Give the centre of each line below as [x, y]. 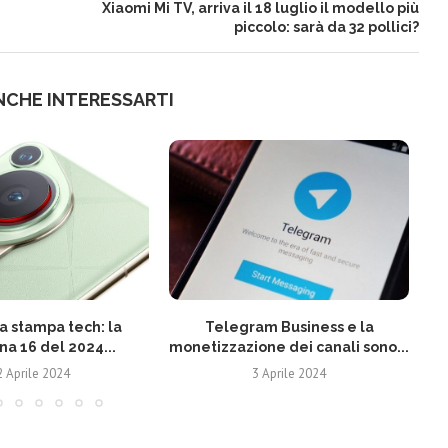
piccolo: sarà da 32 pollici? [326, 27]
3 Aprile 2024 [289, 373]
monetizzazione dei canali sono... [289, 347]
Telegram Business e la [289, 327]
